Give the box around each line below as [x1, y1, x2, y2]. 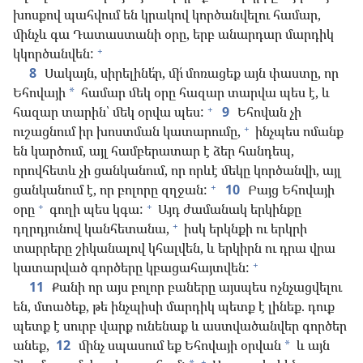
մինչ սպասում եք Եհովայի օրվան [75, 336, 281, 355]
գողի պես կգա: [46, 200, 143, 219]
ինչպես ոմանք [252, 122, 344, 141]
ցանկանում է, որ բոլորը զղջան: [13, 181, 207, 199]
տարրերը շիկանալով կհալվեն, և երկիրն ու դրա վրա [13, 239, 335, 258]
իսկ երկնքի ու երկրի [181, 220, 307, 238]
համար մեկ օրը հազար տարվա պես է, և [78, 83, 330, 102]
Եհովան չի [234, 103, 301, 122]
